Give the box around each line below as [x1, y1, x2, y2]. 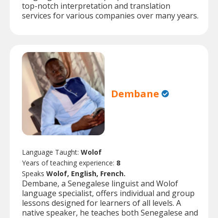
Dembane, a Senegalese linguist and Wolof [22, 178, 178, 189]
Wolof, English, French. [46, 168, 126, 178]
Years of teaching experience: [22, 158, 116, 167]
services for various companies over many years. [22, 10, 199, 21]
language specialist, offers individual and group [22, 187, 195, 199]
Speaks [22, 168, 46, 178]
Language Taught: [22, 147, 81, 157]
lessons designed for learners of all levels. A [22, 197, 181, 208]
